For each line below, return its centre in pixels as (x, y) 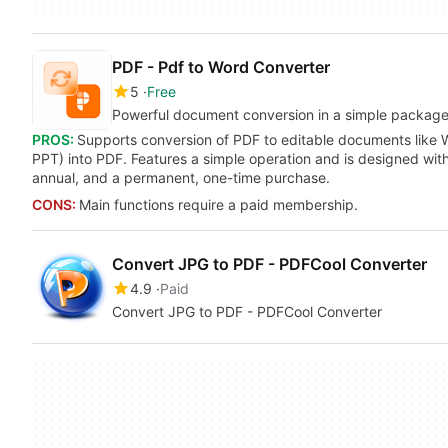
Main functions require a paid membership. (218, 204)
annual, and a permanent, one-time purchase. (181, 177)
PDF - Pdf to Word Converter (221, 67)
